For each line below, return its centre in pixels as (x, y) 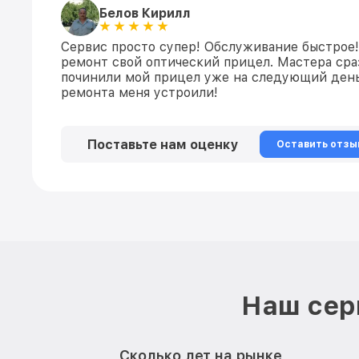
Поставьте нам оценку (163, 144)
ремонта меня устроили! (139, 93)
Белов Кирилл (145, 13)
